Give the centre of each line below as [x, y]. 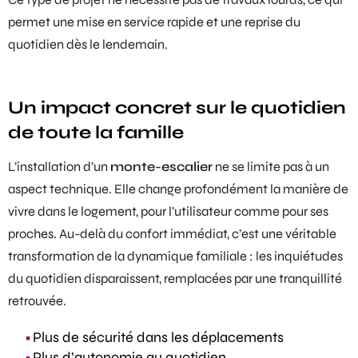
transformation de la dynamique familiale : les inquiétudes [175, 256]
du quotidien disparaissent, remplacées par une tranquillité [175, 278]
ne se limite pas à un [271, 167]
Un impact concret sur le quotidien [177, 108]
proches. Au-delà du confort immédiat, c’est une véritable [172, 234]
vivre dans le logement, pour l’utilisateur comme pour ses [168, 211]
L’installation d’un [59, 167]
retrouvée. [37, 301]
